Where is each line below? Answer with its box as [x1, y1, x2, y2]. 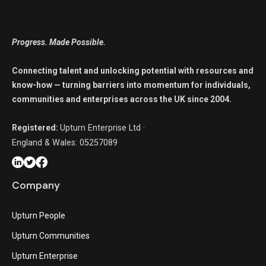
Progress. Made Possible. [12, 37, 106, 47]
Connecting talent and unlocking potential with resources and [12, 66, 254, 75]
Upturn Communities [12, 231, 90, 240]
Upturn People [12, 211, 65, 220]
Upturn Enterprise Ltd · [60, 123, 145, 133]
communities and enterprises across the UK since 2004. [12, 94, 232, 104]
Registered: [12, 123, 60, 132]
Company [12, 179, 60, 192]
